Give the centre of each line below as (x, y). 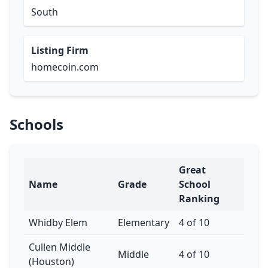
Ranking (199, 199)
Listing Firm (60, 50)
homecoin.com (65, 67)
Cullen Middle (60, 247)
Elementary (144, 223)
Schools (36, 124)
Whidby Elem (58, 223)
